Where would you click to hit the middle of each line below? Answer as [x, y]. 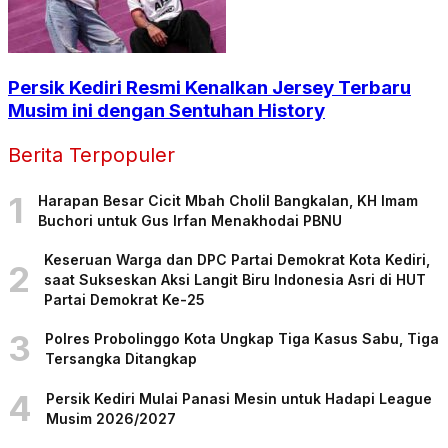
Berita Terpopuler [91, 155]
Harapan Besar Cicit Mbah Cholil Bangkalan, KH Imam [228, 200]
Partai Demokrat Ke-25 [124, 299]
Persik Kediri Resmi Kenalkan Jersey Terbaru [209, 88]
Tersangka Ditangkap [121, 358]
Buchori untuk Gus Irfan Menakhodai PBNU [190, 220]
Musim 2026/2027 [111, 418]
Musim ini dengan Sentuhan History [166, 111]
